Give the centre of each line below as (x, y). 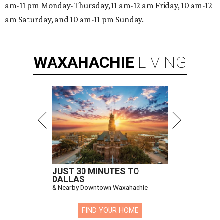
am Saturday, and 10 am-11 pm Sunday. (74, 19)
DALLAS (68, 179)
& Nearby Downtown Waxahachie (100, 187)
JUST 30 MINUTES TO (96, 171)
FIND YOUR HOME (110, 210)
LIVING (162, 62)
